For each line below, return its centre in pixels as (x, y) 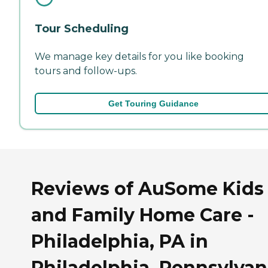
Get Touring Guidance (153, 103)
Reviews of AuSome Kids (147, 188)
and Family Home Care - (143, 215)
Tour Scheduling (82, 28)
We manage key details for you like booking (139, 56)
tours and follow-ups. (86, 71)
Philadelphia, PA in (120, 241)
